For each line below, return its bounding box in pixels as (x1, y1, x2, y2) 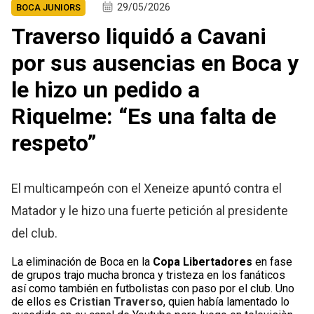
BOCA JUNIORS (16, 2, 81, 13)
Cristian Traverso (69, 295, 164, 309)
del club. (11, 226, 58, 241)
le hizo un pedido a (11, 76, 200, 104)
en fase (255, 255, 293, 269)
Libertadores (183, 255, 256, 269)
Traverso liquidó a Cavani (11, 23, 267, 50)
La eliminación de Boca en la (11, 255, 153, 269)
